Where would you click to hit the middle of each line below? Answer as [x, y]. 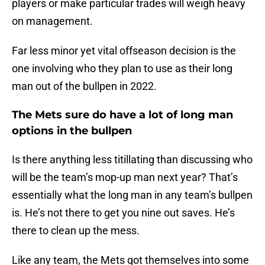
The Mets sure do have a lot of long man [122, 115]
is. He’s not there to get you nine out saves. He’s [123, 213]
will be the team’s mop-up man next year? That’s [125, 177]
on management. [52, 21]
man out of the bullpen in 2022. [84, 86]
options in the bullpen [72, 131]
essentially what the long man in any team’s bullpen [132, 195]
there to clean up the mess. [76, 231]
